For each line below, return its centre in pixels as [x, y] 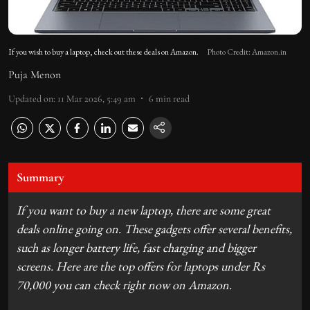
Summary [40, 177]
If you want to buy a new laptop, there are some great [144, 210]
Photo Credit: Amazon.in [247, 52]
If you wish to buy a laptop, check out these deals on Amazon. [103, 52]
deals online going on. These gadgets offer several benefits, [154, 228]
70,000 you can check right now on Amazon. [124, 284]
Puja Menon [35, 74]
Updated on [31, 98]
